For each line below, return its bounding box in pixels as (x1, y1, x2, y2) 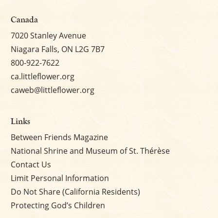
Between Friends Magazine (11, 131, 109, 143)
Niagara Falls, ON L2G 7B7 (11, 43, 105, 54)
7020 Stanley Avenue (11, 30, 87, 41)
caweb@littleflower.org (11, 84, 95, 95)
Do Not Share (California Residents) (11, 186, 141, 197)
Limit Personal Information (11, 172, 109, 183)
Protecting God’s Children (11, 200, 106, 211)
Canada (11, 14, 38, 25)
